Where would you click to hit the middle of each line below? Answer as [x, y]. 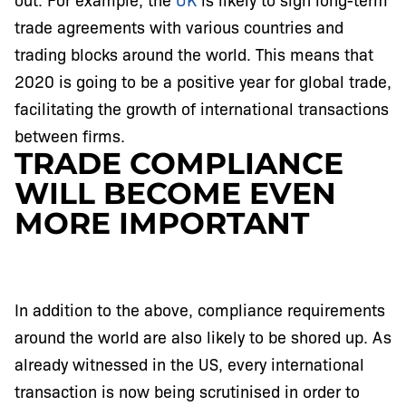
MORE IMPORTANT [162, 223]
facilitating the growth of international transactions [202, 108]
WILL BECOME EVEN [175, 193]
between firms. [70, 135]
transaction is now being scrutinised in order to [187, 391]
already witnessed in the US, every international [189, 364]
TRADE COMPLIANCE [179, 164]
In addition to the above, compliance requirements [200, 309]
